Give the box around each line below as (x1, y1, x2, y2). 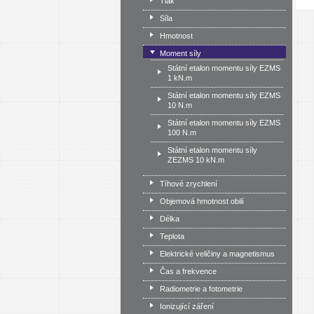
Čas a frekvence (159, 266, 217, 275)
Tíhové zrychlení (159, 179, 217, 188)
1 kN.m (167, 74, 192, 82)
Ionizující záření (159, 301, 214, 310)
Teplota (159, 231, 184, 240)
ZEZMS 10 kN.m (167, 156, 224, 164)
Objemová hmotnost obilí (159, 196, 244, 205)
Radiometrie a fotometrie (159, 284, 243, 293)
